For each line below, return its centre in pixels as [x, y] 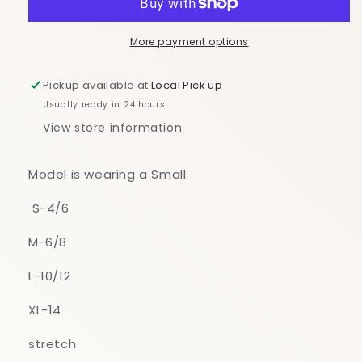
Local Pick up [187, 85]
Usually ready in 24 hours [104, 104]
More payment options [189, 41]
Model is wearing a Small [107, 174]
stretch [54, 343]
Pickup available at [97, 85]
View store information [113, 127]
